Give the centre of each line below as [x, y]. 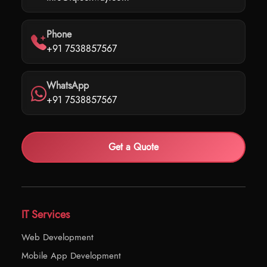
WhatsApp [68, 85]
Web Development [58, 237]
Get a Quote [133, 147]
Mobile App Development [71, 255]
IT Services [46, 214]
